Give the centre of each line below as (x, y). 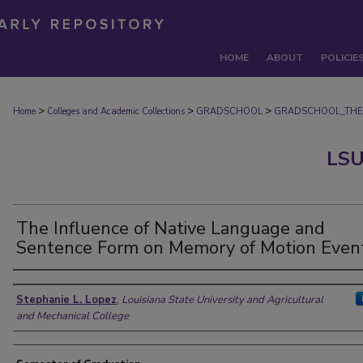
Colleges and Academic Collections (116, 111)
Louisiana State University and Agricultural (222, 300)
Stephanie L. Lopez (66, 300)
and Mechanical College (73, 316)
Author (40, 286)
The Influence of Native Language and (171, 228)
